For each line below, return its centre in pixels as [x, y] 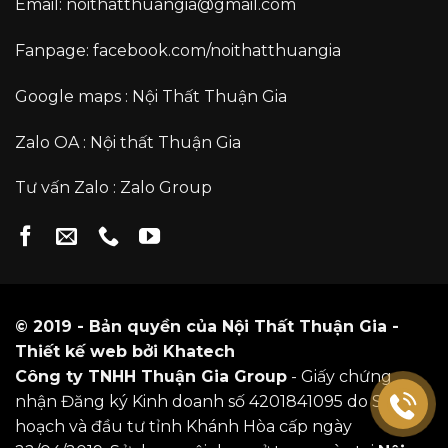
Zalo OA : [52, 142]
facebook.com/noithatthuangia [217, 51]
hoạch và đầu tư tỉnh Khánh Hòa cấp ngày [183, 427]
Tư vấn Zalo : [67, 188]
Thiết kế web [71, 352]
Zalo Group [166, 188]
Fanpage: [54, 51]
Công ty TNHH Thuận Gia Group [151, 377]
